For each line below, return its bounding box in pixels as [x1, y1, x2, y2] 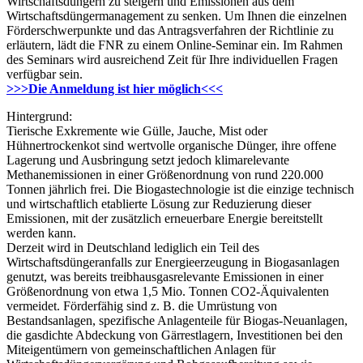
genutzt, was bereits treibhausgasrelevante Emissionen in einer [6, 270, 323, 284]
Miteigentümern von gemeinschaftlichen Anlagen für [6, 343, 275, 357]
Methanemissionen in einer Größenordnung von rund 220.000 [6, 168, 323, 182]
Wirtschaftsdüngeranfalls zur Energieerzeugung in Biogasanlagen [6, 255, 340, 270]
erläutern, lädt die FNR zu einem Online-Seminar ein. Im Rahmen [6, 38, 343, 53]
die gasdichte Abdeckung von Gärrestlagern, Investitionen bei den [6, 328, 343, 343]
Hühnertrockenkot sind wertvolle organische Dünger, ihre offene [6, 139, 336, 153]
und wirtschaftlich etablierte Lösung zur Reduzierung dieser [6, 197, 311, 211]
